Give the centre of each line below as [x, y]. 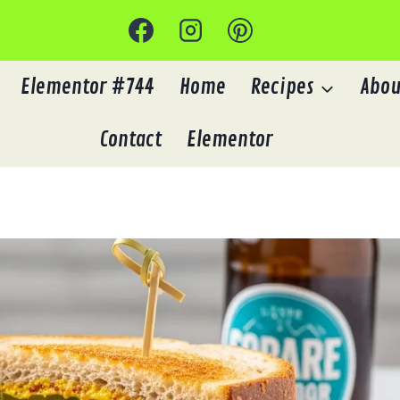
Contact [130, 140]
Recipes [283, 87]
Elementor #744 [87, 87]
